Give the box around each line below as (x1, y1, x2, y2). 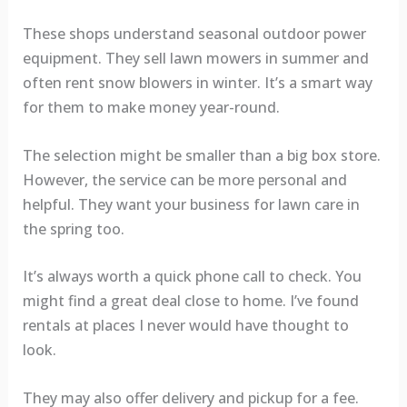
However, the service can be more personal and (22, 169, 347, 190)
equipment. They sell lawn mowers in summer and (22, 48, 369, 69)
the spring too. (22, 218, 124, 239)
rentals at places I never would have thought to (22, 315, 349, 336)
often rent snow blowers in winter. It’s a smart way (22, 73, 372, 94)
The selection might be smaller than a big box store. (22, 144, 381, 165)
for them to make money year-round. (22, 97, 280, 118)
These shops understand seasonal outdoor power (22, 24, 366, 45)
